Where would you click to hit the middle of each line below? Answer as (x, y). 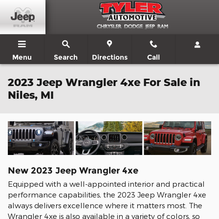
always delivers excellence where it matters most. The (105, 205)
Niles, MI (31, 95)
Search (66, 57)
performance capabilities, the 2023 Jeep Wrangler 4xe (107, 194)
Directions (109, 57)
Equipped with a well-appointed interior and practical (106, 184)
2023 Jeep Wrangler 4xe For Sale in (104, 82)
